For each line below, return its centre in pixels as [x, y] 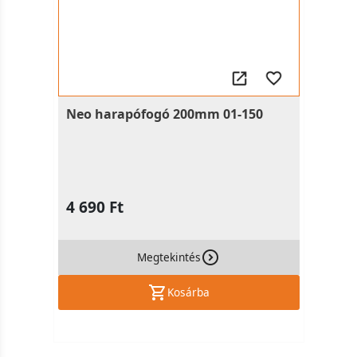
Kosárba [188, 292]
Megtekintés [169, 257]
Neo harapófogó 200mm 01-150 [164, 114]
